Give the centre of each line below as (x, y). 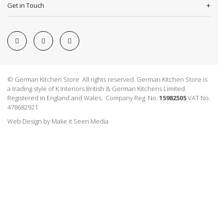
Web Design (25, 121)
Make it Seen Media (80, 121)
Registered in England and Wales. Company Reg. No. (83, 98)
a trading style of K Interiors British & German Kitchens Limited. (97, 88)
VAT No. (198, 98)
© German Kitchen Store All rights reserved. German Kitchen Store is (107, 79)
